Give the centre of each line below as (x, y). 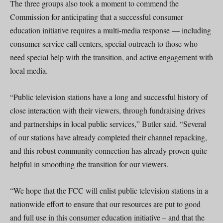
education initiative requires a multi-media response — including (111, 30)
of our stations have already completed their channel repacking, (109, 137)
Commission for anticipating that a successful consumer (97, 16)
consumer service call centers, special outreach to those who (104, 43)
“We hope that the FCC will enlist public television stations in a (109, 190)
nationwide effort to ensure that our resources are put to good (105, 204)
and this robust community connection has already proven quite (109, 150)
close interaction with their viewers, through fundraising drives (108, 110)
